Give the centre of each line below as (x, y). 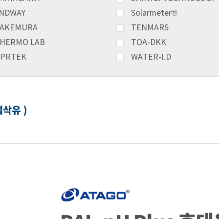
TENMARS (150, 28)
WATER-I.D (151, 57)
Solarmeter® (154, 13)
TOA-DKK (148, 43)
